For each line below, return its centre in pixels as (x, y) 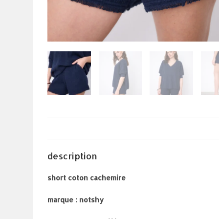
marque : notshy (76, 199)
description (73, 155)
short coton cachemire (87, 177)
